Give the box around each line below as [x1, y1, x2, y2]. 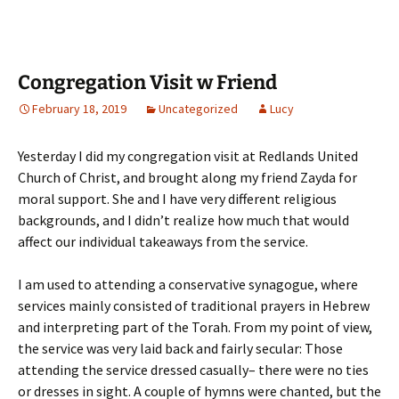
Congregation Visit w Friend [18, 70, 277, 94]
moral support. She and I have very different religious [18, 190, 337, 208]
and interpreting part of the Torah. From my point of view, [18, 318, 372, 336]
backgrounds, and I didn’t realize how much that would [18, 211, 349, 229]
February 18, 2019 [32, 101, 126, 117]
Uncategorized [159, 101, 238, 117]
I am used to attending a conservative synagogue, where [18, 275, 358, 293]
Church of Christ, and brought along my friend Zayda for [18, 168, 357, 186]
